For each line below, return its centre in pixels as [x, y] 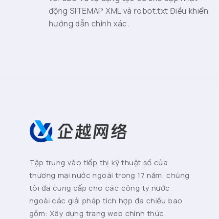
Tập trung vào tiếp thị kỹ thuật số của [99, 163]
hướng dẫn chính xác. [89, 24]
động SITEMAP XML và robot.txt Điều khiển [129, 11]
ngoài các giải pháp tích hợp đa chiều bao [106, 201]
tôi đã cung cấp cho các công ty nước [100, 188]
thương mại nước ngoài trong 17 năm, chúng [109, 175]
